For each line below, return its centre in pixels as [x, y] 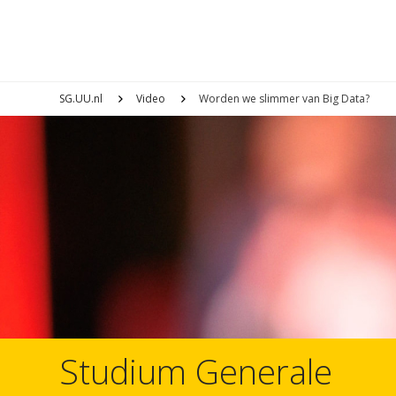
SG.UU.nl [81, 99]
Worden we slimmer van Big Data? [285, 99]
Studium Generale [196, 371]
